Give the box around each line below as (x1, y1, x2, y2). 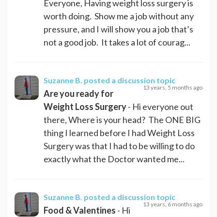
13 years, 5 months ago (143, 83, 202, 91)
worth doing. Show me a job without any (44, 10, 194, 21)
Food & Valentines (44, 204, 116, 216)
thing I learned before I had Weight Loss (44, 127, 195, 138)
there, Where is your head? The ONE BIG (44, 114, 201, 125)
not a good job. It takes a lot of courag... (44, 36, 190, 47)
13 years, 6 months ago (143, 200, 202, 208)
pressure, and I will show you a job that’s (44, 23, 193, 34)
